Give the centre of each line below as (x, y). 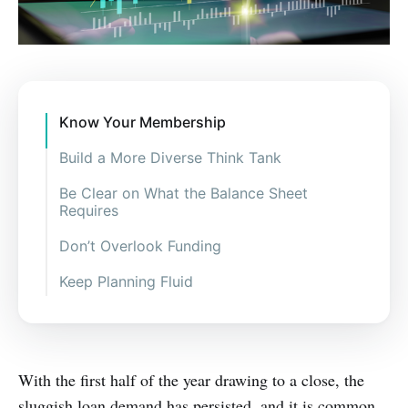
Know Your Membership (142, 122)
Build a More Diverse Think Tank (170, 157)
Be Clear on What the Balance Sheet (183, 193)
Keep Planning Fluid (126, 281)
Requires (88, 210)
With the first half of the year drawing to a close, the (191, 379)
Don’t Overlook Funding (140, 245)
